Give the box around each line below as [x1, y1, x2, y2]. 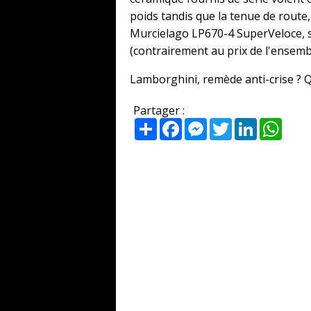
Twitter [232, 116, 270, 132]
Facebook [182, 116, 232, 132]
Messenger [207, 116, 266, 132]
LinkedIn [257, 116, 302, 132]
